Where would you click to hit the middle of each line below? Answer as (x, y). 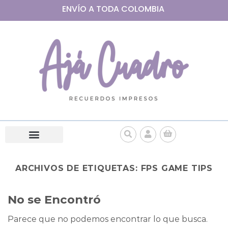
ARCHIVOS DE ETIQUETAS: (78, 168)
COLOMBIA (144, 9)
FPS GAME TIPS (177, 168)
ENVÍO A (79, 9)
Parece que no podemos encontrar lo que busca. (108, 219)
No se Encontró (54, 199)
